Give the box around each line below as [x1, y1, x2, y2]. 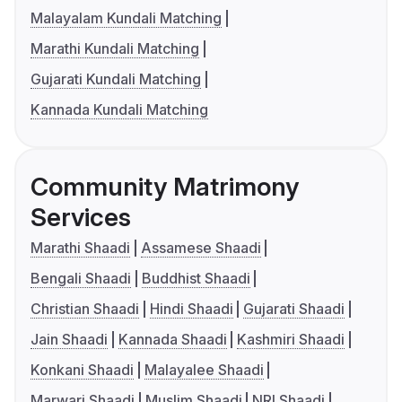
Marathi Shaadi [31, 238, 130, 257]
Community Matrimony [31, 170, 299, 202]
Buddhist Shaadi [141, 268, 250, 287]
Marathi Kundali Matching [31, 39, 199, 57]
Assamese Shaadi [140, 238, 261, 257]
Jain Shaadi [31, 329, 108, 348]
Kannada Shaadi [118, 329, 227, 348]
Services [31, 201, 131, 232]
